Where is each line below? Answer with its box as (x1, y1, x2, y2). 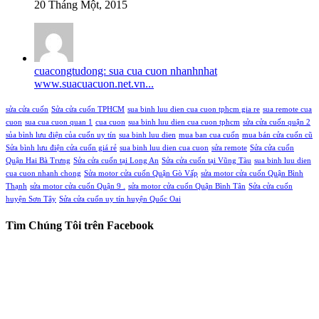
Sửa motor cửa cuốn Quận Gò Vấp (84, 169, 198, 177)
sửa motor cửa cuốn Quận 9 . (30, 182, 125, 190)
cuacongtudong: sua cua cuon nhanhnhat (34, 64, 217, 77)
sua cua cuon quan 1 (25, 117, 93, 126)
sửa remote (211, 143, 247, 152)
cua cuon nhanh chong (6, 169, 81, 177)
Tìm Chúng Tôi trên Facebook (6, 219, 154, 232)
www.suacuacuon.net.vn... (34, 77, 154, 90)
